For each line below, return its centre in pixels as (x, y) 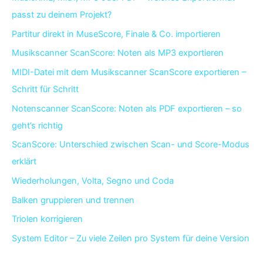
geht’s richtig (37, 125)
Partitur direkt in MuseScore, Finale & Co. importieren (116, 34)
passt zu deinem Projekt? (62, 15)
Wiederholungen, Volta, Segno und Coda (93, 181)
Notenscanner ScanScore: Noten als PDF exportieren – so (127, 108)
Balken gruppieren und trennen (73, 200)
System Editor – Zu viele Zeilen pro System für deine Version (131, 238)
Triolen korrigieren (47, 219)
